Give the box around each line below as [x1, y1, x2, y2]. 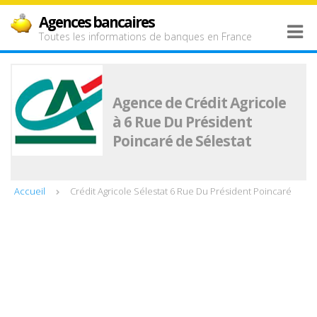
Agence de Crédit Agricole [113, 93, 286, 113]
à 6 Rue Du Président [113, 112, 252, 132]
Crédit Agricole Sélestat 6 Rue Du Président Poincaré [70, 185, 292, 197]
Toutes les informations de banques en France [39, 30, 252, 43]
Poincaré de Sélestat [113, 131, 251, 151]
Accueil [14, 185, 45, 197]
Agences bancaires [39, 12, 154, 32]
